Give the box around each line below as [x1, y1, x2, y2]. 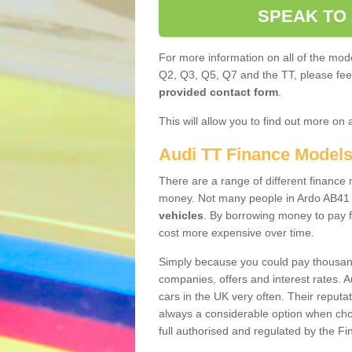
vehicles [159, 209, 203, 222]
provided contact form [159, 86, 278, 98]
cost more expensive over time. [159, 226, 314, 239]
